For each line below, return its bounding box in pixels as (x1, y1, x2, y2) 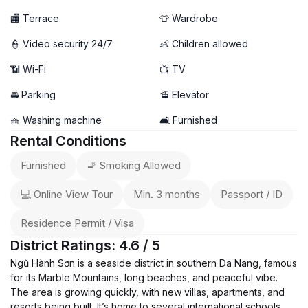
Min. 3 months (133, 188, 200, 201)
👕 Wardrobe (159, 12, 218, 24)
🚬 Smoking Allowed (87, 159, 181, 172)
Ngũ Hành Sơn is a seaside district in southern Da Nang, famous (10, 257, 297, 269)
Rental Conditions (10, 133, 126, 149)
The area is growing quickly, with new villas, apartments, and (10, 286, 285, 298)
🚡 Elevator (159, 89, 209, 100)
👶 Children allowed (159, 38, 248, 49)
